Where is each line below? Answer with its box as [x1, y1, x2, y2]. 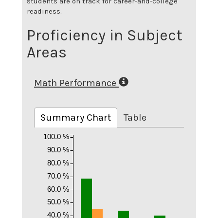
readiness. [27, 7, 62, 16]
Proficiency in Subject [27, 26, 182, 44]
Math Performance [34, 77, 116, 89]
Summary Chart [40, 112, 111, 123]
